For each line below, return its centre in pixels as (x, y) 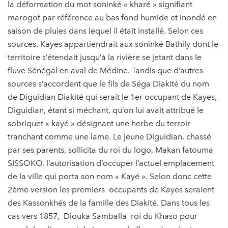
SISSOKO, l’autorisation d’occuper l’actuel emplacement (111, 163)
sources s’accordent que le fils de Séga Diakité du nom (108, 83)
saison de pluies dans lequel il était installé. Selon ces (106, 31)
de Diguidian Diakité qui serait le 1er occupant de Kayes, (112, 97)
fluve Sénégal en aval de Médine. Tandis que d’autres (105, 70)
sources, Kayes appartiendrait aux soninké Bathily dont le (113, 44)
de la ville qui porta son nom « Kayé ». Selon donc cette (110, 176)
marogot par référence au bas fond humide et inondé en (112, 17)
